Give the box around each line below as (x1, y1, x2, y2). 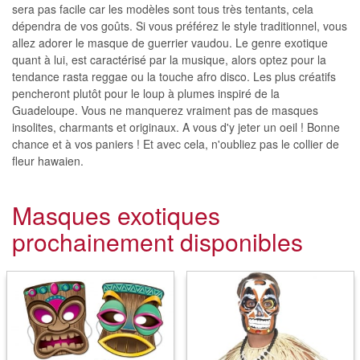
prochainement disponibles (12, 224, 303, 259)
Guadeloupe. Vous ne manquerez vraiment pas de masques (12, 102, 318, 118)
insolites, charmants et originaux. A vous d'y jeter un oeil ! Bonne (12, 119, 340, 135)
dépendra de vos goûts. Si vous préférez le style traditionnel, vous (12, 18, 347, 34)
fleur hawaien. (12, 153, 84, 169)
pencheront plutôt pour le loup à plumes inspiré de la (12, 85, 280, 101)
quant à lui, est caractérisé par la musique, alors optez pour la (12, 51, 326, 67)
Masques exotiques (12, 198, 220, 232)
